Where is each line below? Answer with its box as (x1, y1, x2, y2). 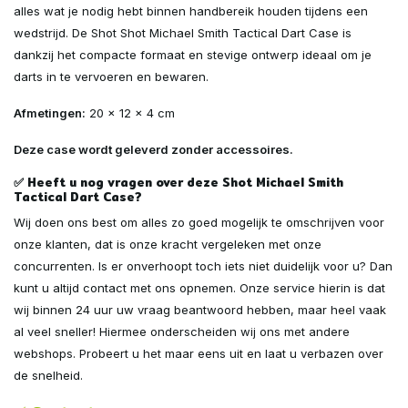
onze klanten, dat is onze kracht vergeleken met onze (14, 236, 321, 251)
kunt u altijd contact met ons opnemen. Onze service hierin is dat (14, 280, 385, 295)
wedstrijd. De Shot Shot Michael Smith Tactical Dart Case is (14, 25, 352, 40)
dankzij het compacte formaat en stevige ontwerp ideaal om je (14, 46, 372, 62)
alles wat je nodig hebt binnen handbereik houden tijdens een (14, 3, 368, 18)
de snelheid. (14, 367, 83, 382)
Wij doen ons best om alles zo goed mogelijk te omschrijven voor (14, 214, 384, 229)
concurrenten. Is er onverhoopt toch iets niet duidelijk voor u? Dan (14, 258, 393, 273)
